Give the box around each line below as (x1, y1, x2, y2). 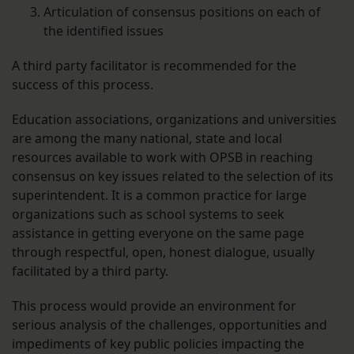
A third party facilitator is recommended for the (12, 57, 296, 75)
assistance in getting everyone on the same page (12, 224, 304, 243)
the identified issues (43, 22, 164, 40)
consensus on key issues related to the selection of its (12, 168, 333, 186)
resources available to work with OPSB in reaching (12, 149, 313, 167)
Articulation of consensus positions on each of (43, 3, 321, 21)
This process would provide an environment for (12, 297, 296, 315)
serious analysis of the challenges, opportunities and (12, 316, 327, 334)
